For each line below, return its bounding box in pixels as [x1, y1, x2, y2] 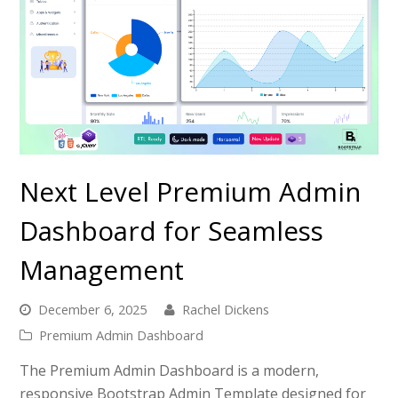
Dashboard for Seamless [20, 211, 324, 249]
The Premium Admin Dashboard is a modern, [20, 360, 320, 380]
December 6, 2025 [38, 299, 147, 318]
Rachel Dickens [182, 299, 270, 318]
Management [20, 251, 185, 288]
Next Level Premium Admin [20, 172, 362, 210]
